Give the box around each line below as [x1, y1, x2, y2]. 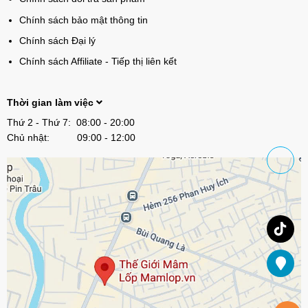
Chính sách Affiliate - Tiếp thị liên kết [19, 56, 177, 67]
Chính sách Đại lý [19, 34, 96, 46]
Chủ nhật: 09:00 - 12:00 [6, 132, 135, 144]
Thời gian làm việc [6, 97, 96, 109]
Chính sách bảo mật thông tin [19, 14, 148, 25]
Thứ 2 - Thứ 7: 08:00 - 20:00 [6, 117, 135, 129]
